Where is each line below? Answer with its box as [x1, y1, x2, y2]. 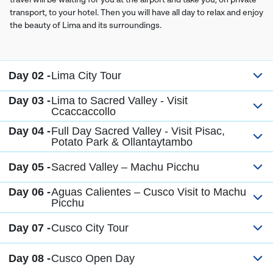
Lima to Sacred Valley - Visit [51, 94, 188, 107]
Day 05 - [9, 161, 51, 174]
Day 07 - [9, 222, 51, 235]
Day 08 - [9, 252, 51, 265]
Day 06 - [9, 186, 51, 199]
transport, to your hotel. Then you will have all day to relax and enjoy [10, 7, 263, 18]
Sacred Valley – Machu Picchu [51, 161, 199, 174]
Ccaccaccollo [51, 105, 116, 118]
